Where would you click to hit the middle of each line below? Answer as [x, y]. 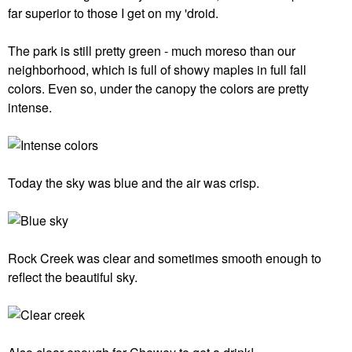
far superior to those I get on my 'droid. [113, 13]
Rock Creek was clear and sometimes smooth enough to [165, 258]
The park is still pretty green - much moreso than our [152, 51]
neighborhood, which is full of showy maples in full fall [157, 70]
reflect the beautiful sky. [73, 277]
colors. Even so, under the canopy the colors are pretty [158, 88]
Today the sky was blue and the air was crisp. [134, 183]
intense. [30, 107]
